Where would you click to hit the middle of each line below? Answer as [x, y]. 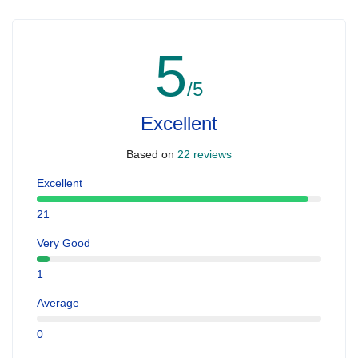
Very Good [64, 243]
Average [58, 302]
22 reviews [203, 154]
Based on [150, 154]
